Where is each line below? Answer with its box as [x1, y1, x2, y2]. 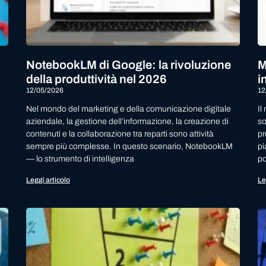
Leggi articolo [26, 175, 70, 184]
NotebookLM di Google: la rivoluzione [26, 58, 231, 71]
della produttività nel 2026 [26, 72, 167, 85]
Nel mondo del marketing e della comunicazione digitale [26, 104, 231, 113]
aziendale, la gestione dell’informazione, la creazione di [26, 116, 229, 126]
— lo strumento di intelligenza [26, 154, 134, 163]
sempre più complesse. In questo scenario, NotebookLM [26, 141, 233, 151]
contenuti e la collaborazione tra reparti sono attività [26, 129, 214, 138]
